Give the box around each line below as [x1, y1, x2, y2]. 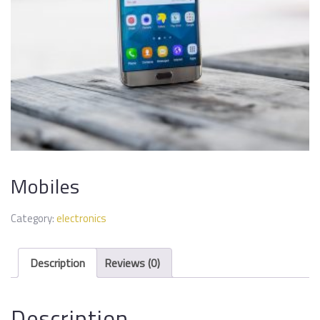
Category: [11, 210, 56, 226]
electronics [56, 210, 106, 226]
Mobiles [11, 171, 80, 201]
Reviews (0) [104, 254, 160, 271]
